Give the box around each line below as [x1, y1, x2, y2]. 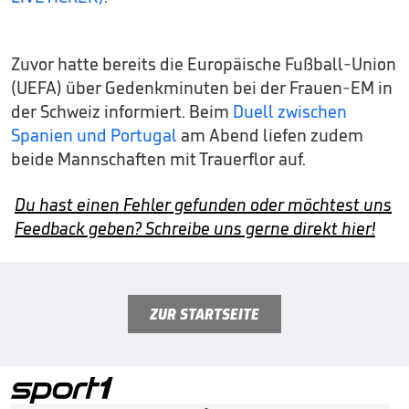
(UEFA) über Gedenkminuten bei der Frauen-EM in [11, 77, 393, 100]
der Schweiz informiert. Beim [11, 100, 233, 123]
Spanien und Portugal [11, 124, 177, 147]
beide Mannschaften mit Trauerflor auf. [11, 148, 306, 171]
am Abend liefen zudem [177, 124, 363, 147]
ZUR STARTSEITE [150, 304, 259, 325]
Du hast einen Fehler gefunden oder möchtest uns [15, 194, 392, 216]
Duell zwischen [233, 100, 347, 123]
